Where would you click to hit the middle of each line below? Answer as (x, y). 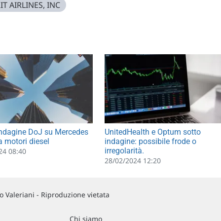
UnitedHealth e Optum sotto (152, 132)
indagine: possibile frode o (150, 142)
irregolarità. (124, 151)
